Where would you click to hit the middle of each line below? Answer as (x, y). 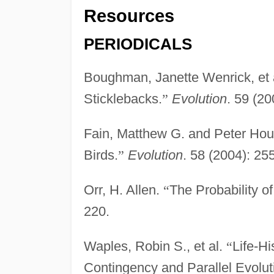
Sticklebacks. (123, 99)
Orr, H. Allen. (123, 190)
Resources (129, 16)
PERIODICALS (138, 44)
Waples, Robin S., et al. (155, 246)
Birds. (101, 155)
